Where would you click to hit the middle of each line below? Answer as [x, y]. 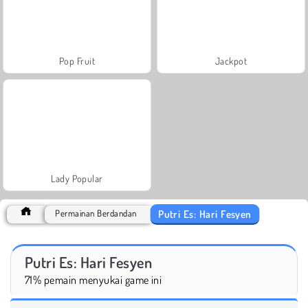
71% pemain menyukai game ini [93, 279]
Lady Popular [77, 178]
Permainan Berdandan [96, 213]
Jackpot [231, 60]
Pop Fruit [77, 60]
